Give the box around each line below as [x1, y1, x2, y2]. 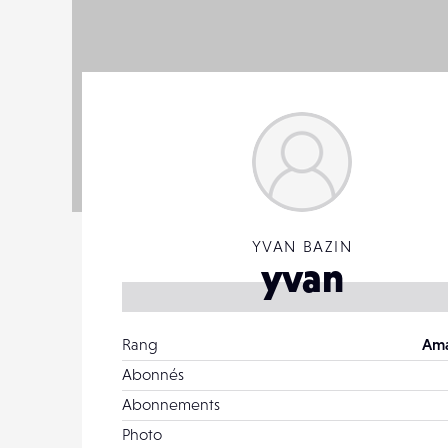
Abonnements [122, 395, 220, 413]
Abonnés [122, 365, 184, 383]
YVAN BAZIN [251, 237, 353, 255]
